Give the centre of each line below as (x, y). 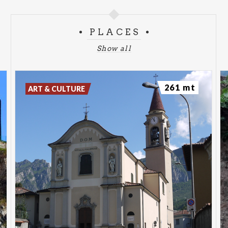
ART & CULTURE (57, 89)
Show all (114, 48)
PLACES (115, 32)
